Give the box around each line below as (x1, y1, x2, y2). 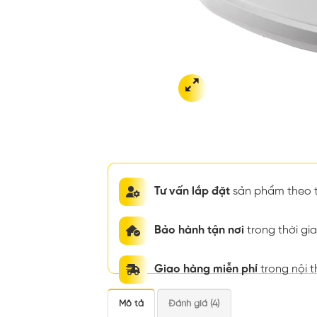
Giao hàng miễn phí (154, 263, 258, 276)
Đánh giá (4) (168, 299, 220, 309)
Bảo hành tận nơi (154, 224, 244, 237)
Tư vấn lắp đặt (154, 185, 230, 198)
